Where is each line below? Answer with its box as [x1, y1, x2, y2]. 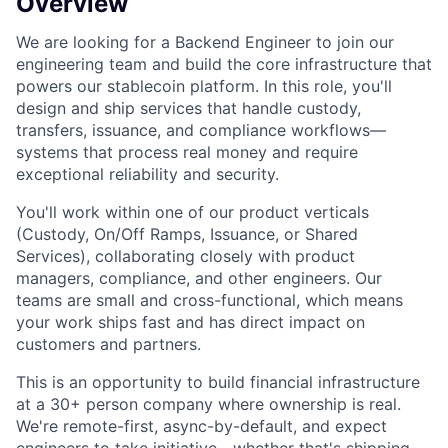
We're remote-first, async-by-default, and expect [16, 416, 387, 437]
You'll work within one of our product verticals [16, 202, 369, 223]
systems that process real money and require [16, 142, 358, 163]
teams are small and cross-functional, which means [16, 290, 403, 311]
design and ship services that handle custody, [16, 98, 361, 119]
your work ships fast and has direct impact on [16, 312, 365, 333]
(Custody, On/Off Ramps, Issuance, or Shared [16, 224, 358, 245]
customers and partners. [16, 334, 201, 355]
